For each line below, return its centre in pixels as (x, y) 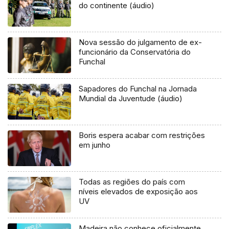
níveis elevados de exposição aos (139, 191)
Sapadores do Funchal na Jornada (138, 89)
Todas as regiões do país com (132, 181)
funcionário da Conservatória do (135, 52)
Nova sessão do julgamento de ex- (141, 42)
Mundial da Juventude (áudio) (131, 98)
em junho (95, 145)
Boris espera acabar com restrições (142, 135)
